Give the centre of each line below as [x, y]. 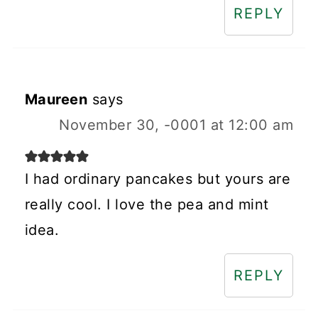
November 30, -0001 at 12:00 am [176, 125]
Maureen [56, 99]
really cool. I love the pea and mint [147, 204]
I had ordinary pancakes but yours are [158, 179]
